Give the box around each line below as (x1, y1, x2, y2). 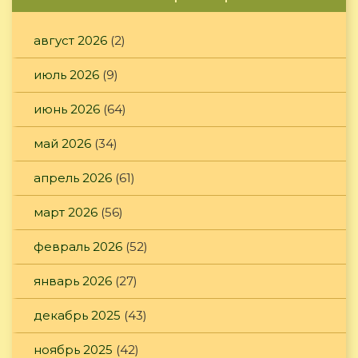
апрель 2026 (34, 170, 112, 186)
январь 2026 (34, 273, 112, 289)
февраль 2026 (34, 239, 122, 255)
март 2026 (34, 205, 97, 221)
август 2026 (34, 33, 107, 49)
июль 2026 (34, 67, 99, 83)
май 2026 (34, 136, 91, 152)
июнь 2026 (34, 101, 100, 117)
